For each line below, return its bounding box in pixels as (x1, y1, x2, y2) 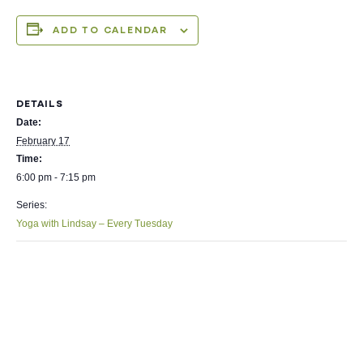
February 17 (16, 135, 70, 147)
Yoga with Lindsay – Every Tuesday (16, 218, 173, 229)
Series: (16, 199, 47, 211)
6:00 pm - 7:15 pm (16, 172, 96, 183)
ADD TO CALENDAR (53, 23, 168, 36)
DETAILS (16, 96, 63, 109)
